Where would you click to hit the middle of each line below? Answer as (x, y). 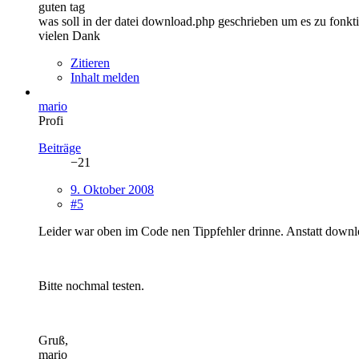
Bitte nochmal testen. (91, 285)
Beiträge (60, 147)
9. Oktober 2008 (112, 189)
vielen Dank (69, 35)
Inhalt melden (105, 77)
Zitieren (90, 63)
